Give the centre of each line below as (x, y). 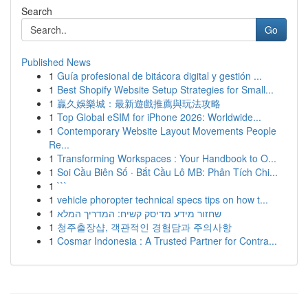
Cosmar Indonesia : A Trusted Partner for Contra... (167, 241)
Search (37, 11)
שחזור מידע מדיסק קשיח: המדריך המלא (139, 213)
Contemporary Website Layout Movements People (167, 131)
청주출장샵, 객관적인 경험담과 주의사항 (144, 227)
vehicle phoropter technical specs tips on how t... (163, 199)
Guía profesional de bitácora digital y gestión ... (159, 76)
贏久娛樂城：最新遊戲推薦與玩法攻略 (139, 103)
